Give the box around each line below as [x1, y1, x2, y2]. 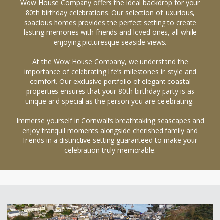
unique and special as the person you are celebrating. [25, 96, 195, 106]
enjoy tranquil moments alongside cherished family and [22, 126, 198, 135]
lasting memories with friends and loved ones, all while [23, 27, 197, 37]
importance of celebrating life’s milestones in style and [24, 67, 196, 76]
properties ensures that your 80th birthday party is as [26, 86, 194, 96]
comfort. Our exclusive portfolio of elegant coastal [29, 77, 191, 86]
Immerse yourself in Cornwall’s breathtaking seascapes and [16, 116, 204, 125]
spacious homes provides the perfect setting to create [24, 18, 196, 27]
